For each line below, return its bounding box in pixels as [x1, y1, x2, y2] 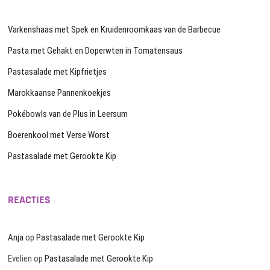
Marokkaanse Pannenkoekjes [8, 87, 111, 99]
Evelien [8, 253, 33, 265]
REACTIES [8, 193, 51, 207]
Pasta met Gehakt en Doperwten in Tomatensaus [8, 45, 183, 57]
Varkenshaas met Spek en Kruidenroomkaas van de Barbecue [8, 24, 221, 36]
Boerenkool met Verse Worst [8, 130, 110, 141]
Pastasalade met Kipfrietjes [8, 66, 107, 78]
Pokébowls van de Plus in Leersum [8, 108, 128, 120]
